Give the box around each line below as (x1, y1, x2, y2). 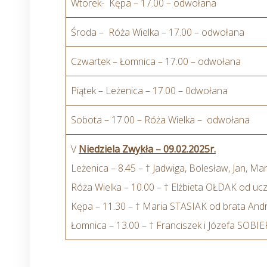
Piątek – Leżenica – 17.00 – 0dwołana (71, 84, 228, 97)
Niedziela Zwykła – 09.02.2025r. (79, 142, 216, 156)
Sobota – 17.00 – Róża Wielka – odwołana (71, 113, 250, 126)
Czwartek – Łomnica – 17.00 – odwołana (71, 55, 241, 68)
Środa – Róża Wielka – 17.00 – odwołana (71, 26, 244, 39)
